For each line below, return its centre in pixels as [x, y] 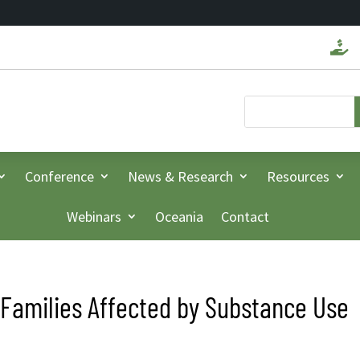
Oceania [179, 217]
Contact [245, 217]
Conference [59, 177]
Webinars [94, 217]
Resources [298, 177]
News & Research [180, 177]
